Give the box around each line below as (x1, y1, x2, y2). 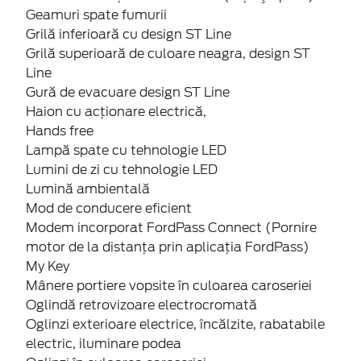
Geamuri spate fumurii (26, 6, 167, 23)
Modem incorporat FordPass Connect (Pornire (26, 219, 317, 235)
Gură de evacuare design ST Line (26, 84, 230, 100)
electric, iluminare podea (26, 335, 181, 351)
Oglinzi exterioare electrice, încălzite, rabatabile (26, 316, 325, 332)
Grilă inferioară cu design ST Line (26, 26, 231, 42)
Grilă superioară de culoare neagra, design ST (26, 45, 310, 61)
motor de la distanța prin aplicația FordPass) (26, 239, 309, 255)
